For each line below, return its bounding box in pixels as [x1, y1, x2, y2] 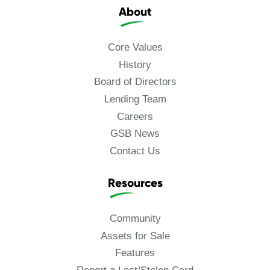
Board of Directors [93, 76, 177, 88]
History [119, 58, 151, 71]
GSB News [110, 128, 160, 140]
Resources [107, 175, 163, 190]
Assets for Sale [100, 230, 170, 242]
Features [115, 247, 155, 259]
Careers [117, 110, 153, 122]
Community [109, 213, 161, 225]
